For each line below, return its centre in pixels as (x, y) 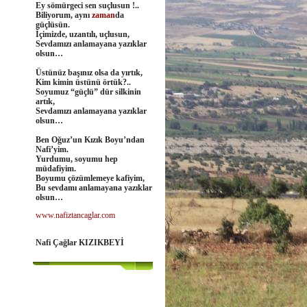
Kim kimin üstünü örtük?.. (83, 82)
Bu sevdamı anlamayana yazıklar (94, 188)
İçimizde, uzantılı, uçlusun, (83, 34)
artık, (45, 101)
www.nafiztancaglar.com (75, 215)
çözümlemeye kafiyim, (105, 178)
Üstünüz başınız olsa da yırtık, (89, 73)
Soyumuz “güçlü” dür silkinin (88, 92)
